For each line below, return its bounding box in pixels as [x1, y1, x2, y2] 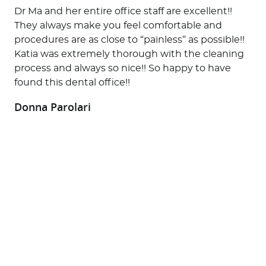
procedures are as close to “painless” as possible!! [14, 34, 245, 45]
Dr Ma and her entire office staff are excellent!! [14, 6, 232, 16]
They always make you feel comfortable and [14, 20, 222, 30]
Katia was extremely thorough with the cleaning [14, 49, 244, 59]
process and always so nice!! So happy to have [14, 63, 231, 73]
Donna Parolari [14, 99, 91, 114]
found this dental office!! [14, 77, 130, 87]
